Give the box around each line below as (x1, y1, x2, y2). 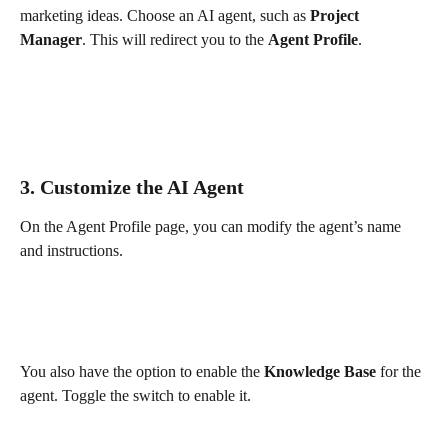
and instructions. (20, 241, 123, 259)
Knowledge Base (264, 363, 376, 380)
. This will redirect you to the (82, 30, 268, 48)
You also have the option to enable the (20, 363, 264, 380)
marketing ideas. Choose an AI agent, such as (20, 6, 310, 24)
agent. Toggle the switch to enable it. (20, 387, 251, 404)
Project (310, 6, 363, 24)
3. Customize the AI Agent (20, 175, 244, 198)
